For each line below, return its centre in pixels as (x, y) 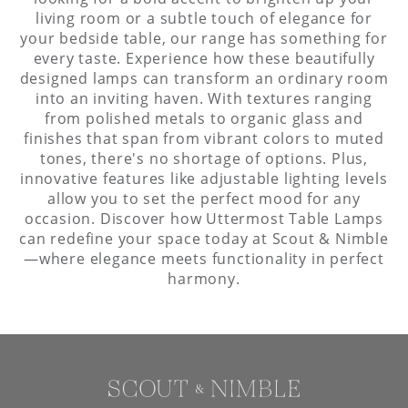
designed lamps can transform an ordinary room (204, 78)
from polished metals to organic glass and (204, 118)
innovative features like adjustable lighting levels (204, 178)
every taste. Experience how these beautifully (204, 58)
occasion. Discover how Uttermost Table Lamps (204, 218)
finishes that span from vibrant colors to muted (204, 138)
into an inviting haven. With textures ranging (204, 98)
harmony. (204, 278)
